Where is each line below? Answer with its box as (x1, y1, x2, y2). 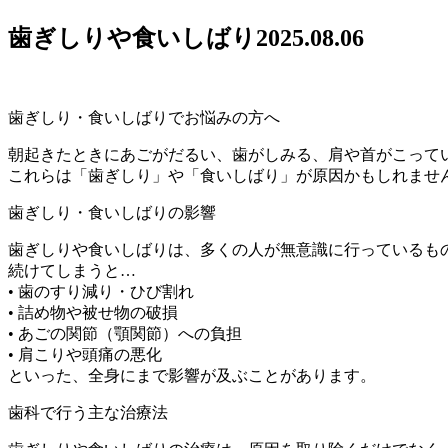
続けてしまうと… (8, 262, 136, 280)
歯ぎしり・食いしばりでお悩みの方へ (8, 109, 280, 127)
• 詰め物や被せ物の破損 (8, 304, 178, 322)
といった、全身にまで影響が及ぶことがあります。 (8, 367, 376, 385)
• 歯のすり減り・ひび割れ (8, 283, 194, 301)
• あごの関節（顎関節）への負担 (8, 325, 242, 343)
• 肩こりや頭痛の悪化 (8, 346, 162, 364)
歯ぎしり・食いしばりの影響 (8, 204, 216, 222)
